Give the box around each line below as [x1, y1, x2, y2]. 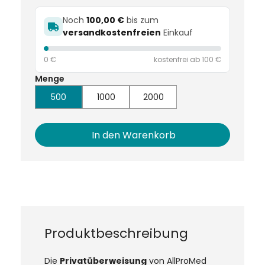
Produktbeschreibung [44, 224, 188, 243]
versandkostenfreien [63, 27, 161, 38]
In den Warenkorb [92, 128, 176, 142]
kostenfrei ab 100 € [154, 54, 221, 64]
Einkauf [161, 27, 193, 38]
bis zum [124, 14, 159, 26]
